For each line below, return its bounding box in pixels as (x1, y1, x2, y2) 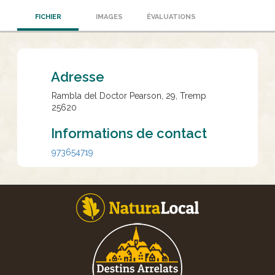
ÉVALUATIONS (147, 13, 196, 21)
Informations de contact (51, 125, 207, 141)
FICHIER (34, 13, 61, 21)
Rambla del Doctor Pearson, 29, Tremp (52, 91, 206, 101)
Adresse (51, 69, 104, 85)
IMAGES (96, 13, 123, 21)
